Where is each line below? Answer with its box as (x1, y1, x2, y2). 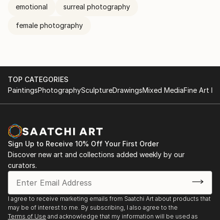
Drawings (112, 86, 142, 94)
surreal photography (63, 2, 130, 11)
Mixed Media (142, 86, 184, 94)
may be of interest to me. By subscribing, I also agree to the (8, 204, 178, 211)
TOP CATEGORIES (8, 75, 68, 83)
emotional (16, 2, 48, 11)
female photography (16, 21, 83, 29)
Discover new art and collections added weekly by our (8, 150, 185, 159)
